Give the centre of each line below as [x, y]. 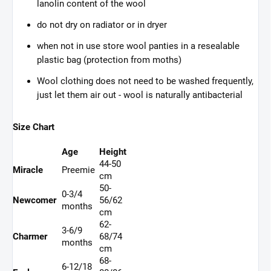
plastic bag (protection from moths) [109, 60]
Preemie [78, 170]
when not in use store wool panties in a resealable [138, 46]
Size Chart [34, 127]
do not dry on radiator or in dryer [102, 25]
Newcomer [34, 201]
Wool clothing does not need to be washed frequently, [145, 81]
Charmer [30, 237]
